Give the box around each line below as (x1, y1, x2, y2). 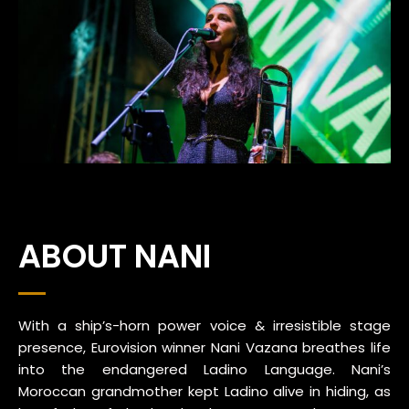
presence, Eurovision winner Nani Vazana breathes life (18, 338, 391, 358)
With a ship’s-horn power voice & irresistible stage (18, 316, 391, 336)
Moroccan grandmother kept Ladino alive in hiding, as (18, 382, 391, 402)
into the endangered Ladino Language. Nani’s (18, 360, 391, 380)
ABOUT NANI (18, 234, 211, 279)
